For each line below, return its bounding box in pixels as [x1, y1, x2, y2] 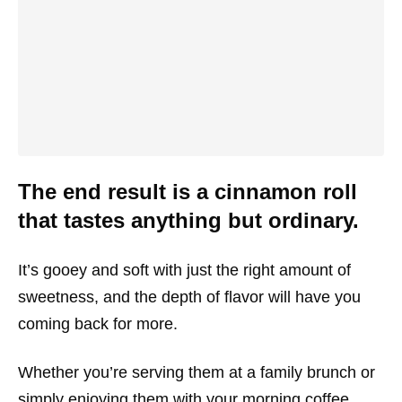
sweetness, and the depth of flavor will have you [18, 287, 361, 306]
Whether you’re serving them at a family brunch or [18, 363, 375, 381]
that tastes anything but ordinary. [18, 207, 359, 232]
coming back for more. [18, 314, 178, 333]
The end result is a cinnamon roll [18, 179, 357, 204]
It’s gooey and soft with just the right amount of [18, 260, 351, 279]
